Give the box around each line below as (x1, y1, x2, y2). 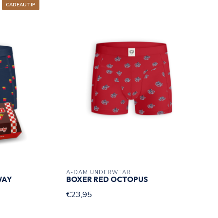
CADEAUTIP (6, 1, 36, 8)
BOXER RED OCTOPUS (66, 175, 148, 184)
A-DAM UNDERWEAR (66, 169, 131, 177)
